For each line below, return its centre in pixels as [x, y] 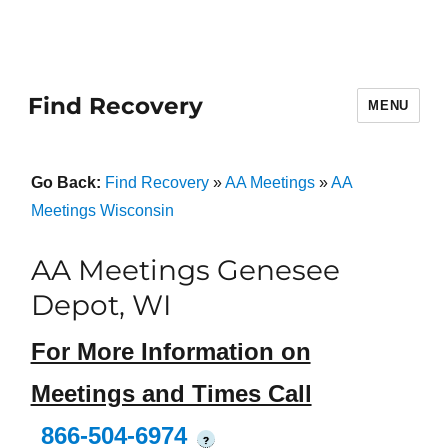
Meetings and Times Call [171, 394]
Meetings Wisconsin [102, 210]
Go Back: [67, 182]
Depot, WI [100, 305]
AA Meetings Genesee [185, 270]
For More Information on [170, 352]
